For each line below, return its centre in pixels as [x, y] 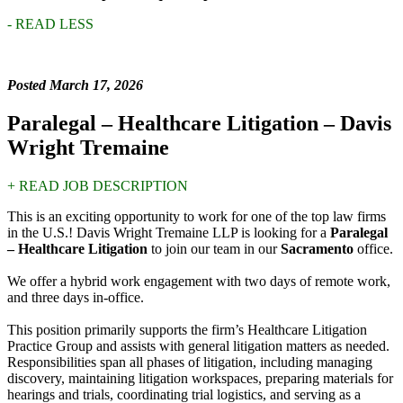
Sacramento [319, 249]
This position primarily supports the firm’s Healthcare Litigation [187, 330]
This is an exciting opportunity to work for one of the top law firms [197, 217]
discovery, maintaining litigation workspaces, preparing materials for [200, 379]
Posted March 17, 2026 [75, 85]
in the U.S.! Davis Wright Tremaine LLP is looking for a [169, 233]
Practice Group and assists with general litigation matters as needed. [198, 346]
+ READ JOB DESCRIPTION [98, 186]
